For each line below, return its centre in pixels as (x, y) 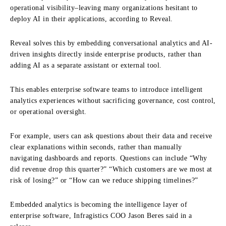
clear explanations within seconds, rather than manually (96, 147)
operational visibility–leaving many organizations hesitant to (104, 8)
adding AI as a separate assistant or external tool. (86, 65)
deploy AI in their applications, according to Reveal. (92, 19)
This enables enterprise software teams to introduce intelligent (106, 89)
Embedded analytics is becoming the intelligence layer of (99, 204)
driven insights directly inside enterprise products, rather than (106, 54)
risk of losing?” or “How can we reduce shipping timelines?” (104, 180)
